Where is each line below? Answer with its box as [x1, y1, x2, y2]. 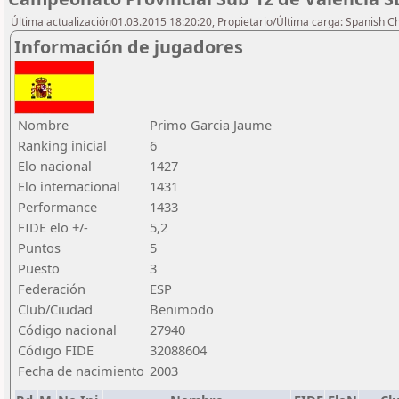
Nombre [18, 116, 69, 134]
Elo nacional [18, 157, 92, 175]
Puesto [18, 259, 60, 277]
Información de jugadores [14, 35, 243, 59]
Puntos [18, 239, 61, 256]
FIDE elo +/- [18, 218, 88, 236]
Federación [18, 280, 85, 297]
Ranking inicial [18, 136, 107, 154]
